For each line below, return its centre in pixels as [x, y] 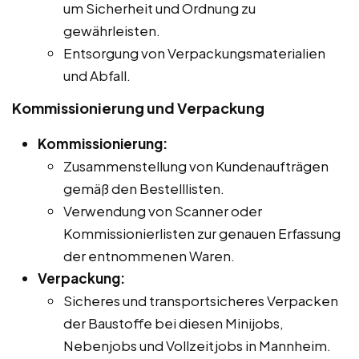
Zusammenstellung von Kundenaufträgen [196, 165]
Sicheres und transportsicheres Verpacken [201, 300]
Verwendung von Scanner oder [163, 210]
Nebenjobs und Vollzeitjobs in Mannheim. [197, 345]
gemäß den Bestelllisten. [144, 188]
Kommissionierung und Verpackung [138, 107]
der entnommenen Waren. [149, 255]
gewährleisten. [112, 30]
